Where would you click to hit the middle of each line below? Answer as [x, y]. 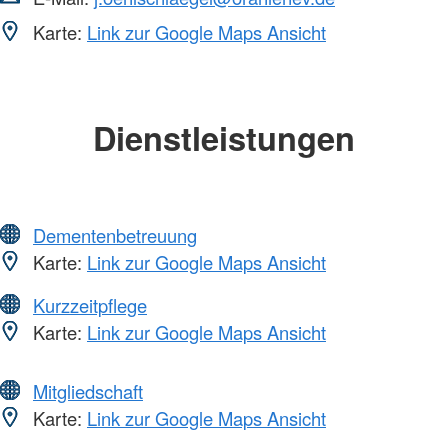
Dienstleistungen [224, 138]
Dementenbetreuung [115, 234]
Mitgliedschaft [88, 390]
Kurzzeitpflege [90, 304]
